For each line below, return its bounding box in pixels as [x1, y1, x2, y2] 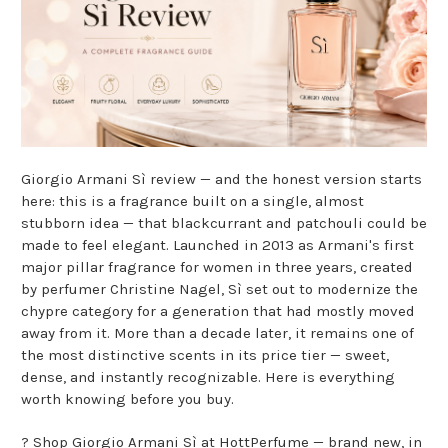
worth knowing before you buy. [21, 390, 234, 409]
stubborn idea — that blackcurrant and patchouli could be [21, 214, 427, 233]
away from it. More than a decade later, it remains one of [21, 324, 414, 343]
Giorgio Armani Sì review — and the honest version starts [21, 170, 422, 189]
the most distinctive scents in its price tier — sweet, [21, 346, 389, 365]
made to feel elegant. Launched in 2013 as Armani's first [21, 236, 414, 255]
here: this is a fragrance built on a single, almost [21, 192, 364, 211]
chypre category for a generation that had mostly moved [21, 302, 415, 321]
